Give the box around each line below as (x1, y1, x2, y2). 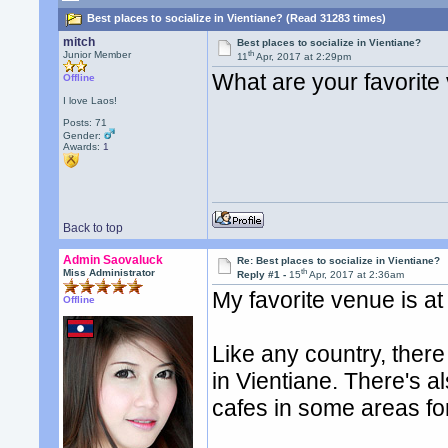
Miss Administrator (63, 267, 156, 278)
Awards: (63, 141, 104, 152)
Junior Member (63, 49, 132, 60)
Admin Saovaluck (63, 253, 164, 267)
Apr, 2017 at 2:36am (307, 269, 405, 281)
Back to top (63, 221, 124, 235)
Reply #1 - (237, 269, 290, 281)
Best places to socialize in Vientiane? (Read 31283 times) (84, 12, 387, 25)
